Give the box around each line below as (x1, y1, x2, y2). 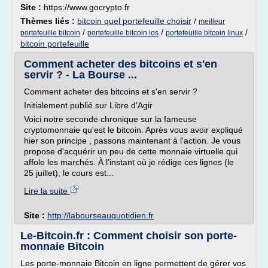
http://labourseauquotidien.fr (47, 211, 154, 220)
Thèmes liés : (20, 16, 77, 26)
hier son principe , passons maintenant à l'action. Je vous (24, 136, 240, 145)
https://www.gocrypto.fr (44, 2, 130, 12)
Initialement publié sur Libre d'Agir (24, 100, 153, 110)
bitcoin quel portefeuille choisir (77, 16, 191, 26)
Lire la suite (24, 186, 70, 196)
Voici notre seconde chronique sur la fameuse (24, 114, 197, 124)
